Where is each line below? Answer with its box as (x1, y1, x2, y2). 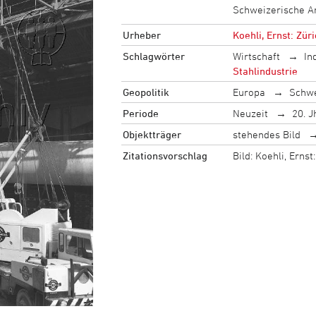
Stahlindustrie (232, 64, 298, 77)
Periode (122, 107, 159, 119)
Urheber (122, 28, 161, 41)
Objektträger (122, 128, 181, 140)
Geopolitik (122, 85, 169, 98)
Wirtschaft (232, 49, 280, 62)
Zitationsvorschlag (122, 149, 207, 162)
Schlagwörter (122, 49, 185, 62)
